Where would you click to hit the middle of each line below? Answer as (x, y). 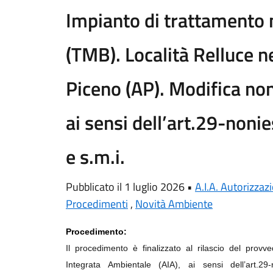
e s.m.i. (95, 157)
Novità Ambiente (174, 204)
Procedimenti (97, 204)
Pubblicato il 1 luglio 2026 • (130, 187)
